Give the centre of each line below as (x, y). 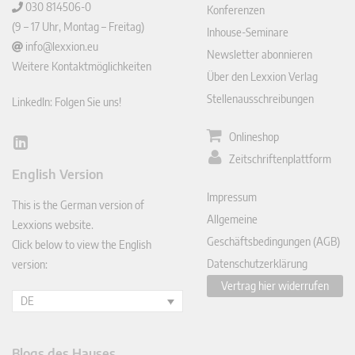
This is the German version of (78, 205)
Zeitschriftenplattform (281, 159)
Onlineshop (254, 137)
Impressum (232, 197)
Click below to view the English (82, 245)
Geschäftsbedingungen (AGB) (274, 242)
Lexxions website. (53, 225)
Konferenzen (236, 10)
